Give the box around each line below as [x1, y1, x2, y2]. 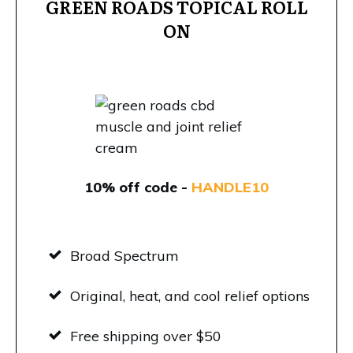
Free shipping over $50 [70, 327, 221, 346]
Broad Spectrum [70, 247, 179, 266]
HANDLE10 [191, 178, 269, 197]
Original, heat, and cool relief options [70, 287, 310, 306]
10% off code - [84, 178, 191, 197]
